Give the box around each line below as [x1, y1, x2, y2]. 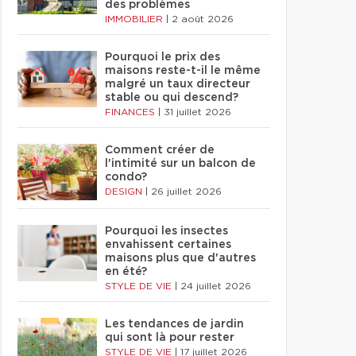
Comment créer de [105, 145, 215, 156]
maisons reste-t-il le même [105, 65, 261, 76]
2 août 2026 [172, 14, 234, 24]
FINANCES [105, 107, 158, 117]
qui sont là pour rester [105, 332, 234, 343]
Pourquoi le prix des [105, 52, 220, 63]
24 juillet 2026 [180, 281, 251, 291]
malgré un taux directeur [105, 79, 250, 90]
